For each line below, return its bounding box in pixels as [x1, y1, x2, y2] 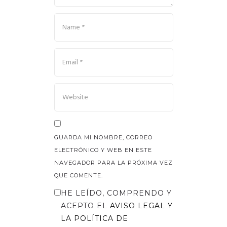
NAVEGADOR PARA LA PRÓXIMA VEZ [54, 159, 173, 166]
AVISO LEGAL [109, 201, 168, 210]
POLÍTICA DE [73, 214, 128, 223]
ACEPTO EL [60, 201, 110, 210]
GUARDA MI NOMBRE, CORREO [54, 134, 153, 141]
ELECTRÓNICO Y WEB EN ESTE [54, 146, 152, 154]
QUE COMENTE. [54, 172, 103, 179]
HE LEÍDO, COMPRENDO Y [60, 188, 172, 198]
